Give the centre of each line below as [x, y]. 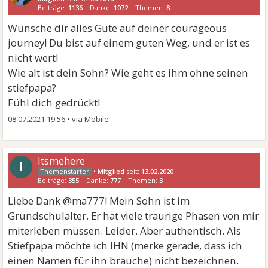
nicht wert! [33, 58]
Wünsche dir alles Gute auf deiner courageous [118, 28]
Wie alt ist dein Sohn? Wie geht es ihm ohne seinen [128, 73]
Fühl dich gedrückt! [54, 103]
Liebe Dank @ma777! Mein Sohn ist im [99, 201]
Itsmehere [62, 161]
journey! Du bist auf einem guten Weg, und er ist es [129, 43]
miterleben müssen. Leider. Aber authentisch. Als [125, 231]
